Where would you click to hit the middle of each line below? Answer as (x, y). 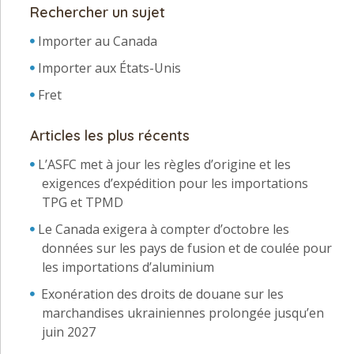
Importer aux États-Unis (109, 68)
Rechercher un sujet (98, 12)
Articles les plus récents (110, 135)
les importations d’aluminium (128, 267)
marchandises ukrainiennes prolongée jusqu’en (183, 313)
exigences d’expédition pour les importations (175, 183)
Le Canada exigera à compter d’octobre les (164, 229)
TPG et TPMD (83, 202)
